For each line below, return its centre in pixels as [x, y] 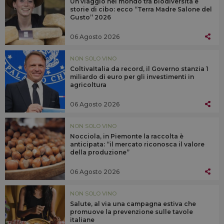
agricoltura [88, 85]
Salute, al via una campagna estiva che [133, 204]
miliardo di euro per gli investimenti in [132, 77]
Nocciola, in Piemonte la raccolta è [127, 136]
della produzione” [100, 152]
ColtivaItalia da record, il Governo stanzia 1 [139, 69]
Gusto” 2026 [90, 17]
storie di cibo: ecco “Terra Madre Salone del [141, 9]
